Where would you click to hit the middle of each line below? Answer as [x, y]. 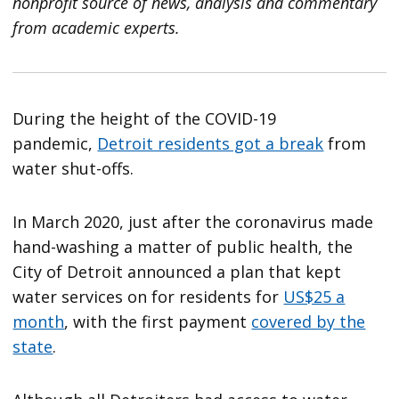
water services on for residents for [148, 297]
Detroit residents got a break [211, 144]
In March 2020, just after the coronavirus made [193, 222]
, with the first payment [158, 322]
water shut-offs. [73, 169]
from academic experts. [97, 28]
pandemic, [55, 144]
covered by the [309, 322]
